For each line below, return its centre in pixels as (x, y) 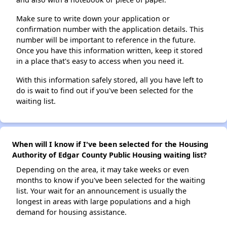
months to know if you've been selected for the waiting (111, 180)
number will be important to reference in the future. (106, 40)
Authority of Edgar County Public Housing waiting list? (109, 155)
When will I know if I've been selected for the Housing (110, 144)
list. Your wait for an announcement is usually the (101, 191)
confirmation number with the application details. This (110, 29)
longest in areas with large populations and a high (103, 201)
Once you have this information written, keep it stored (109, 50)
